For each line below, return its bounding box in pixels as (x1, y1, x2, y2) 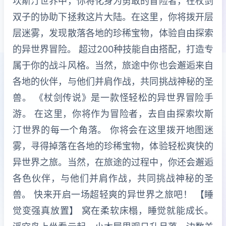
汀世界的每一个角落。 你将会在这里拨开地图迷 (13, 125, 213, 136)
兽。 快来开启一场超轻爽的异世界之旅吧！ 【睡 (13, 189, 213, 200)
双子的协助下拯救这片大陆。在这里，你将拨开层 (13, 12, 213, 23)
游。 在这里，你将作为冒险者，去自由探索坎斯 (13, 108, 213, 120)
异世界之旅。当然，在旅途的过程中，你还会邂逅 (13, 157, 213, 168)
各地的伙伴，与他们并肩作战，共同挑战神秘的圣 (13, 76, 213, 87)
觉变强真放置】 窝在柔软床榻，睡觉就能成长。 (13, 205, 213, 216)
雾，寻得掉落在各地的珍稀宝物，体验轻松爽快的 (13, 141, 213, 152)
